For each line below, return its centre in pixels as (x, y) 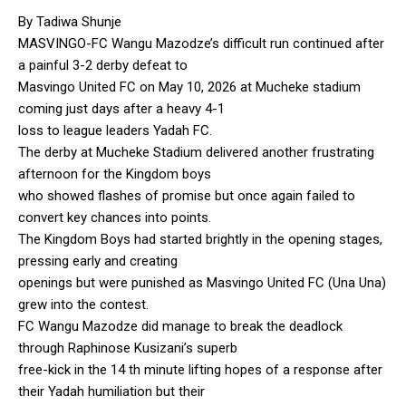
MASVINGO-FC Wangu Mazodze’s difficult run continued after (201, 43)
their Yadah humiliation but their (111, 391)
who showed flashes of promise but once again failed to (187, 195)
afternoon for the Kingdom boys (115, 174)
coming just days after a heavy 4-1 (121, 108)
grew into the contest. (83, 304)
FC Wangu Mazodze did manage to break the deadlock (180, 326)
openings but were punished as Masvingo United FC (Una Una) (202, 282)
